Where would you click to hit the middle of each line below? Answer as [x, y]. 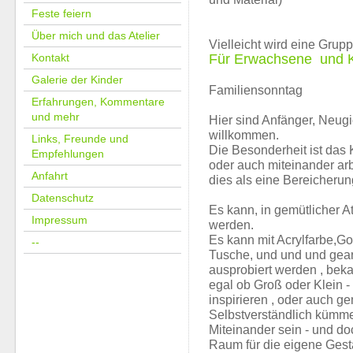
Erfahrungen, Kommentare [98, 102]
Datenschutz [63, 198]
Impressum [59, 220]
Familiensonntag [257, 90]
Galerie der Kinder [77, 80]
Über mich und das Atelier [96, 35]
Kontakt [50, 58]
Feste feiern [61, 13]
